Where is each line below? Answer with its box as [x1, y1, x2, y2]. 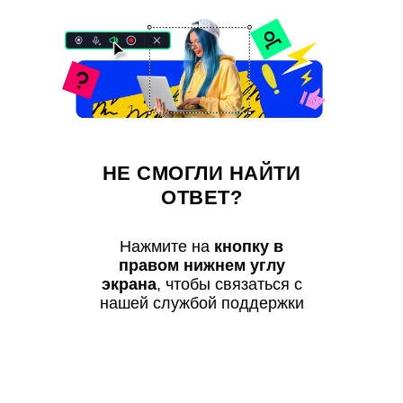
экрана [101, 275, 157, 294]
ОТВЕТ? [161, 186, 242, 210]
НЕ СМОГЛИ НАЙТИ [102, 162, 301, 185]
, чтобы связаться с [156, 275, 302, 294]
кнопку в [214, 237, 283, 256]
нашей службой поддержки [99, 294, 304, 313]
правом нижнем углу [118, 256, 285, 275]
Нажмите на [120, 237, 214, 256]
